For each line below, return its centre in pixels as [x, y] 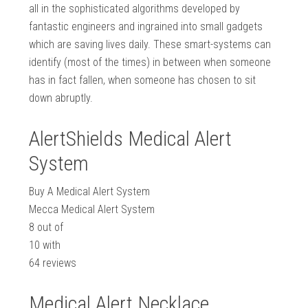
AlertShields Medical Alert [131, 139]
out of [49, 228]
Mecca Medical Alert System [92, 210]
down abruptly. [61, 98]
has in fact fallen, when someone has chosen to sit [143, 80]
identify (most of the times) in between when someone [150, 63]
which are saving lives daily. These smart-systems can [150, 45]
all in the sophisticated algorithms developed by [135, 9]
